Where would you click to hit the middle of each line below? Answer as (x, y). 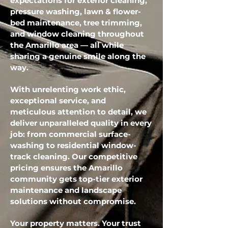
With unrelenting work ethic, (68, 89)
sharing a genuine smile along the (78, 56)
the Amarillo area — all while (67, 45)
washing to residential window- (73, 145)
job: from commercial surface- (70, 134)
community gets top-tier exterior (76, 179)
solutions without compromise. (73, 201)
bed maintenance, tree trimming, (76, 23)
